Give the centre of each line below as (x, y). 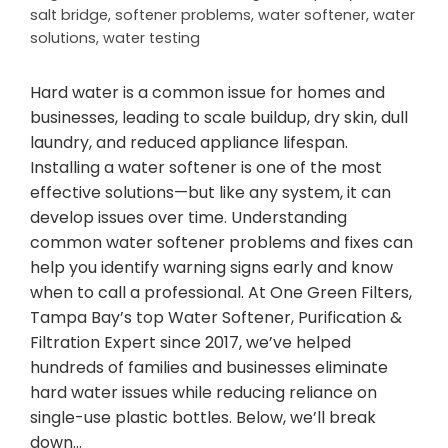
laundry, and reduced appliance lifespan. (189, 142)
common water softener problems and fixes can (221, 242)
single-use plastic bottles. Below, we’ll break (203, 417)
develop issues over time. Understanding (188, 217)
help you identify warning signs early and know (211, 267)
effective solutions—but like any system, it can (210, 192)
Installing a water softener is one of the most (206, 167)
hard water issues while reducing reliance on (203, 392)
